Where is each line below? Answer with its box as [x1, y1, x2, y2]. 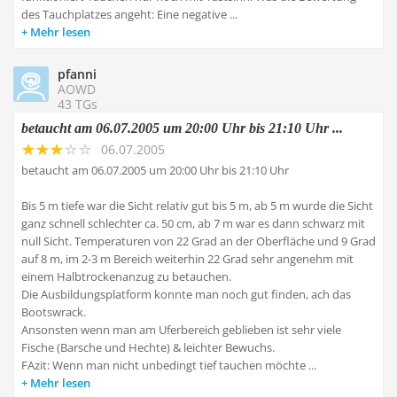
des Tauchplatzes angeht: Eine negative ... [21, 6, 237, 22]
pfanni [58, 66, 97, 82]
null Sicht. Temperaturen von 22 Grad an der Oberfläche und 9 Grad [21, 233, 376, 249]
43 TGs [58, 96, 97, 113]
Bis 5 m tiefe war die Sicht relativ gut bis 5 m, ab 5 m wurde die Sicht [21, 198, 373, 214]
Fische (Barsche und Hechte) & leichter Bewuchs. [21, 339, 275, 355]
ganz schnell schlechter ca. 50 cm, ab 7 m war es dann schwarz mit [21, 215, 365, 231]
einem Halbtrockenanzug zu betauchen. [21, 269, 231, 284]
